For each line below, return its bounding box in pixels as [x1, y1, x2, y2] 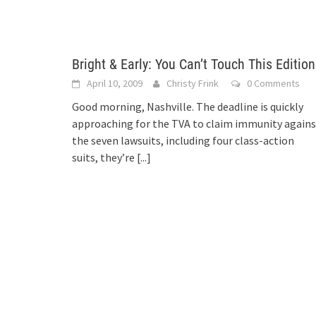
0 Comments [247, 77, 300, 90]
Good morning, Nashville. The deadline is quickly [72, 99, 303, 114]
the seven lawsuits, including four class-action [72, 133, 294, 147]
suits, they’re [72, 150, 137, 164]
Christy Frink [166, 77, 219, 90]
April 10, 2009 [87, 77, 142, 90]
